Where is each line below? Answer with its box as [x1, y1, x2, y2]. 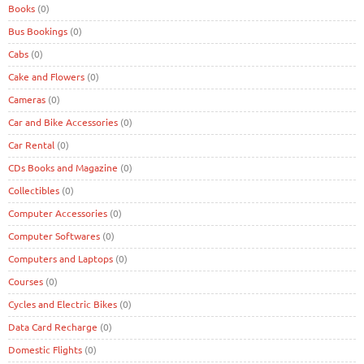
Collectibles [8, 183, 59, 197]
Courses [8, 274, 43, 288]
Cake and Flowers [8, 69, 84, 83]
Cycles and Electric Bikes [8, 297, 117, 310]
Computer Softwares [8, 228, 100, 242]
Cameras [8, 92, 45, 106]
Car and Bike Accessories [8, 115, 118, 128]
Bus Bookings [8, 24, 67, 37]
